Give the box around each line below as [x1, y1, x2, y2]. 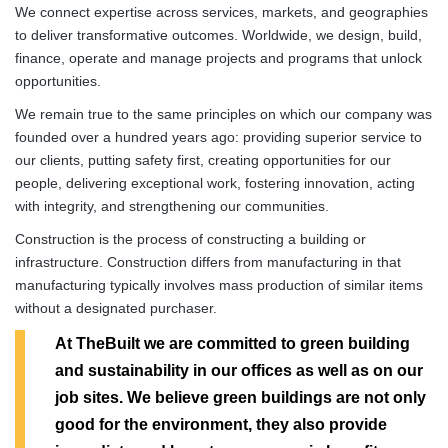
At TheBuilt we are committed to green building [55, 334, 410, 352]
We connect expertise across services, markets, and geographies [15, 3, 428, 20]
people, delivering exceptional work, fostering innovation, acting [15, 174, 415, 191]
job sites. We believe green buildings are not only [55, 388, 426, 406]
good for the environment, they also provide [55, 415, 387, 433]
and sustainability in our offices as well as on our [55, 361, 423, 379]
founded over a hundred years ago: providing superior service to [15, 128, 422, 145]
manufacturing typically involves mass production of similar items [15, 276, 423, 293]
